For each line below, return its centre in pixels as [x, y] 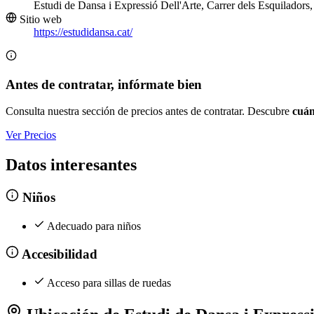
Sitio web [39, 20]
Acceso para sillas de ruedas [109, 282]
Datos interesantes [71, 165]
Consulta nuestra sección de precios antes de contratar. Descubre [149, 111]
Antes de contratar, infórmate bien [104, 84]
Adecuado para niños [94, 226]
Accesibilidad [58, 254]
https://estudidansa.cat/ [83, 32]
